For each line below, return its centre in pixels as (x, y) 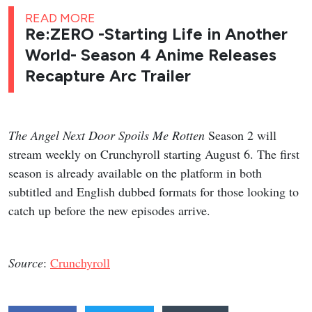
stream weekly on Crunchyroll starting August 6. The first (154, 154)
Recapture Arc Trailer (108, 76)
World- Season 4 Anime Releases (151, 55)
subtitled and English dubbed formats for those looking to (154, 192)
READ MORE (60, 18)
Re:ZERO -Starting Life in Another (156, 34)
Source (26, 263)
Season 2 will (241, 135)
